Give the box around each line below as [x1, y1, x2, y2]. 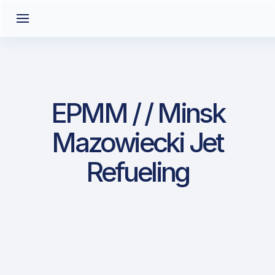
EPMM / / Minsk [50, 96, 225, 130]
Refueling [86, 155, 189, 188]
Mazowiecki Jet [52, 126, 223, 159]
